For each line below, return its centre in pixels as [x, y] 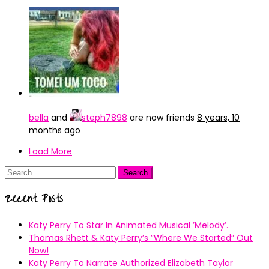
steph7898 [104, 118]
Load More [50, 151]
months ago [55, 130]
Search [19, 172]
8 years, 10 [218, 118]
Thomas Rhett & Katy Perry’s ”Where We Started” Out [141, 237]
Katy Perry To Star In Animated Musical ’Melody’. [128, 225]
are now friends [162, 118]
